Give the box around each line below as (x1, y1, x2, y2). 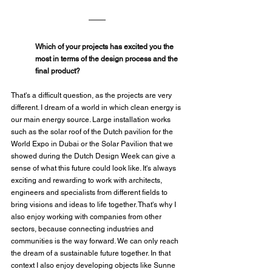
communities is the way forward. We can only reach (11, 236, 180, 245)
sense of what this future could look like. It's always (11, 163, 178, 172)
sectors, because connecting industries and (11, 224, 155, 233)
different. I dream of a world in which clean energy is (11, 103, 183, 112)
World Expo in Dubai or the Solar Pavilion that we (11, 139, 175, 148)
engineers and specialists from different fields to (11, 188, 169, 197)
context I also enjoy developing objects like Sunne (11, 260, 177, 270)
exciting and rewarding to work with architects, (11, 175, 164, 185)
